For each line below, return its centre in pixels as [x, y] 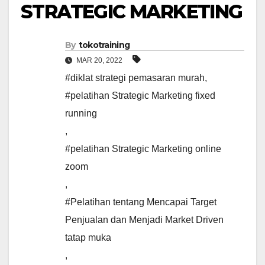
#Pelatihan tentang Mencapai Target [141, 202]
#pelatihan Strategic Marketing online [143, 149]
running [81, 114]
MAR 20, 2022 [99, 61]
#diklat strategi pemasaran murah [135, 78]
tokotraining [104, 45]
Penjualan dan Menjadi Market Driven [144, 220]
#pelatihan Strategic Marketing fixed [140, 96]
